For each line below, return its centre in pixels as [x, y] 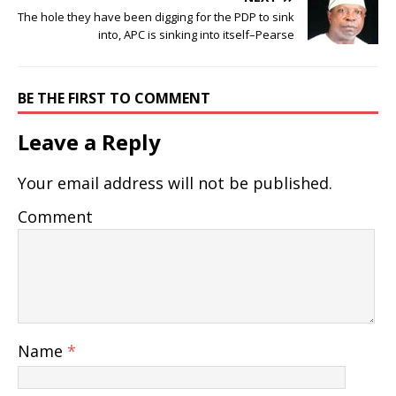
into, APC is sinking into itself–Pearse [196, 35]
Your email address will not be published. [175, 183]
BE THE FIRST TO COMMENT [114, 99]
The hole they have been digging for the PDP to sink [156, 17]
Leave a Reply [89, 142]
